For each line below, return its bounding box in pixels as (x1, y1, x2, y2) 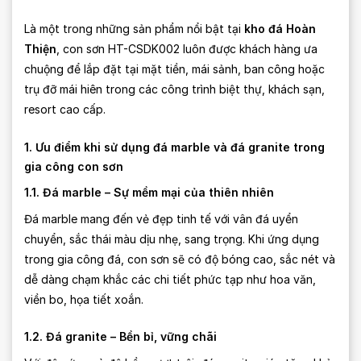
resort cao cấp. (24, 102, 106, 116)
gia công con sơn (24, 159, 123, 173)
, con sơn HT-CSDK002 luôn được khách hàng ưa (56, 41, 317, 56)
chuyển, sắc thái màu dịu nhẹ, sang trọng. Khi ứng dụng (24, 232, 319, 247)
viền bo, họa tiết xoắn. (24, 293, 143, 307)
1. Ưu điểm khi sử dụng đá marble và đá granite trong (24, 139, 325, 154)
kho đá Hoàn (244, 21, 316, 35)
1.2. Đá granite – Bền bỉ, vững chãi (24, 329, 217, 343)
